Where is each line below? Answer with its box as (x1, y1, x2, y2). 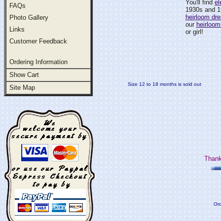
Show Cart (9, 71, 39, 78)
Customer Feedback (9, 37, 67, 45)
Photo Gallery (9, 14, 48, 21)
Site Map (9, 84, 35, 91)
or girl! (185, 28, 203, 36)
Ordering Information (9, 58, 68, 66)
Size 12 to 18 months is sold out (128, 81, 201, 87)
